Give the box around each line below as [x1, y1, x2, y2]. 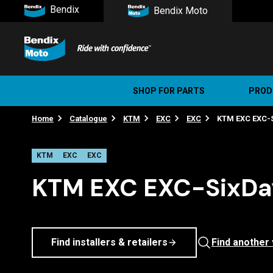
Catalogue [69, 113, 107, 123]
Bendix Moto [154, 5, 208, 16]
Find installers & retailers [51, 236, 168, 248]
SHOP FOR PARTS [133, 85, 205, 96]
